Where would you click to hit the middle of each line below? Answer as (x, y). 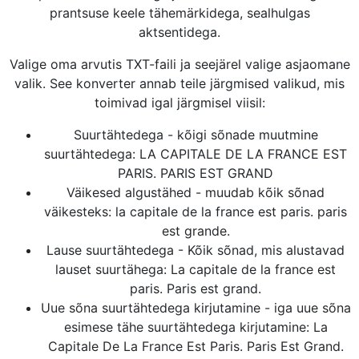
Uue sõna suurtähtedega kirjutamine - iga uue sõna (196, 308)
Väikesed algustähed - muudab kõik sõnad (196, 192)
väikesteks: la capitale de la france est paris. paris (196, 212)
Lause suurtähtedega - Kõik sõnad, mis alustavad (196, 250)
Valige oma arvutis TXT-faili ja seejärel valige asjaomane (179, 64)
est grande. (196, 231)
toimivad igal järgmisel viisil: (179, 103)
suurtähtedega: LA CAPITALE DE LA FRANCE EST (196, 154)
